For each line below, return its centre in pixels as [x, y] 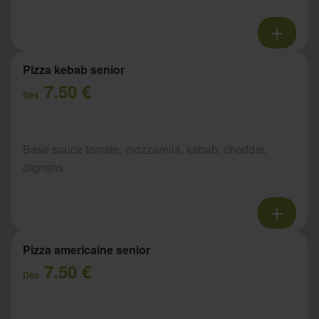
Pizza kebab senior [74, 70]
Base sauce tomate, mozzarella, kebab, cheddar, [145, 150]
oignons [43, 167]
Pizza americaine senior [87, 250]
